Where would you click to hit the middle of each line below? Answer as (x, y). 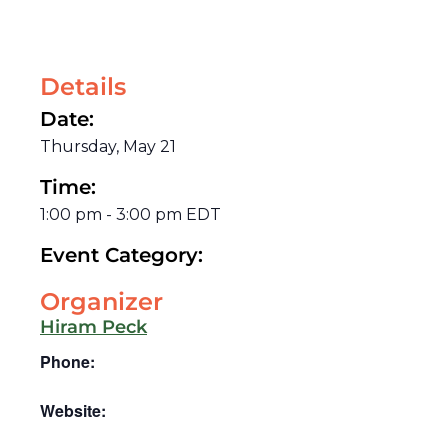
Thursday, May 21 (108, 146)
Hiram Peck (93, 326)
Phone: (67, 361)
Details (83, 86)
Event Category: (121, 254)
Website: (73, 410)
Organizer (101, 301)
